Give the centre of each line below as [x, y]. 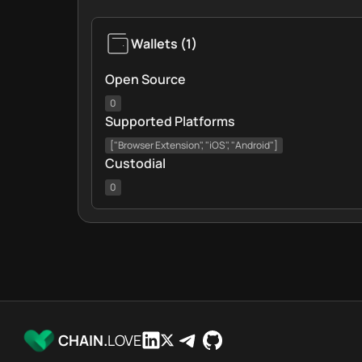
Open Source [145, 79]
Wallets [154, 44]
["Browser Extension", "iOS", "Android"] [194, 145]
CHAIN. [83, 340]
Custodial [135, 163]
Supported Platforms [170, 121]
